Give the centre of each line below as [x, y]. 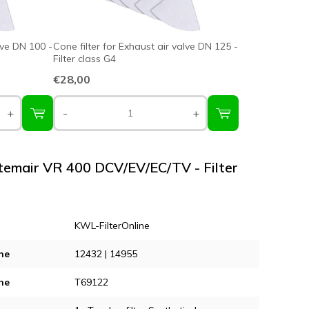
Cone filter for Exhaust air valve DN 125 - [146, 47]
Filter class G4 [84, 59]
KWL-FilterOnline [112, 226]
